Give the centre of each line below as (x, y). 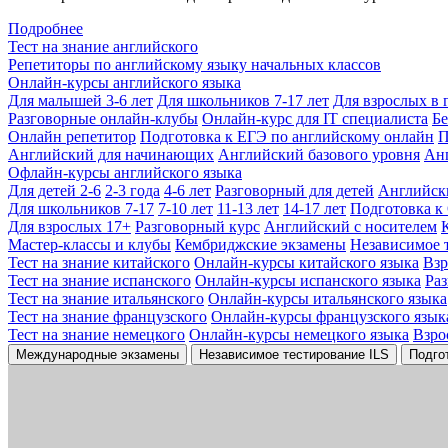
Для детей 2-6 (54, 190)
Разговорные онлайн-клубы (103, 118)
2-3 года (132, 190)
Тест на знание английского (103, 46)
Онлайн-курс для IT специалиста (315, 118)
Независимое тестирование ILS (294, 354)
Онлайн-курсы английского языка (124, 82)
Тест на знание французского (107, 316)
